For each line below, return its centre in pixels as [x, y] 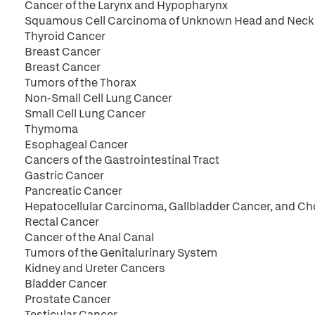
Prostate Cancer [68, 299]
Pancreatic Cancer [73, 191]
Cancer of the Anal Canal [89, 237]
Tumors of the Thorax [81, 83]
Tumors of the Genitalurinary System [121, 253]
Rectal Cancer [62, 222]
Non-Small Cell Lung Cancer [98, 98]
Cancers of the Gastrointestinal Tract [122, 160]
